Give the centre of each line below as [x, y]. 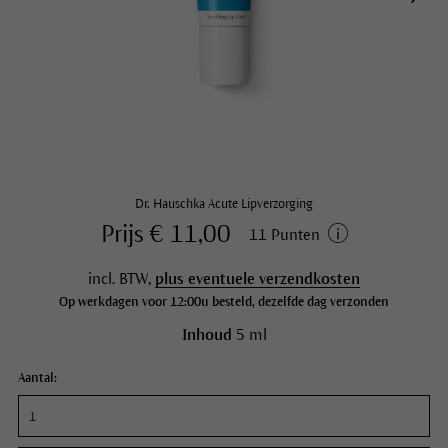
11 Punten [284, 234]
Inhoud [206, 334]
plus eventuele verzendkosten [257, 278]
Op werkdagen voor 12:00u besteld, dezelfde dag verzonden [224, 302]
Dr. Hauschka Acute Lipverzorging [224, 204]
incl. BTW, [121, 278]
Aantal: [37, 378]
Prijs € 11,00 [165, 234]
